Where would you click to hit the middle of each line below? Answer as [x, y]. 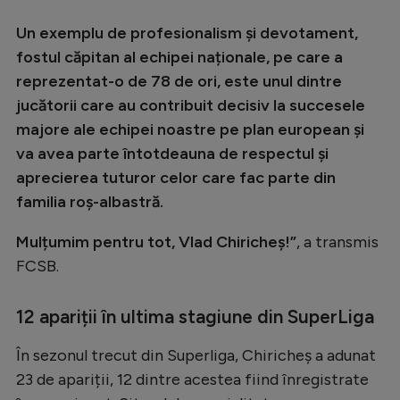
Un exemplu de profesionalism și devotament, [187, 33]
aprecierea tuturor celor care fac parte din [176, 177]
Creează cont [155, 33]
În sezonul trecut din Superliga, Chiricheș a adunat [196, 355]
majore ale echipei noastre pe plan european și [190, 129]
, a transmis [337, 242]
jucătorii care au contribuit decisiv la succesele [191, 105]
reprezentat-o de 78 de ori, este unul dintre [179, 81]
